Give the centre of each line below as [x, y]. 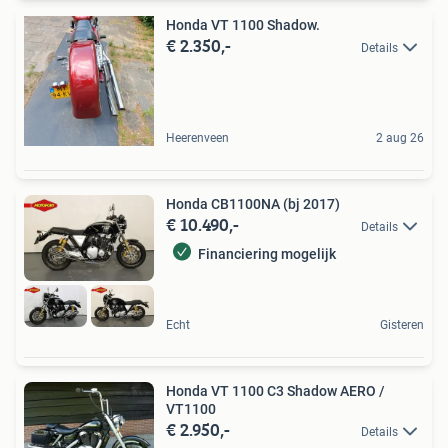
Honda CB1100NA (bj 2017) [253, 203]
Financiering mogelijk [267, 253]
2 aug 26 [400, 137]
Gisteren [402, 324]
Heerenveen [197, 137]
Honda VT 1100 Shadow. [243, 24]
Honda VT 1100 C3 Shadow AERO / [275, 390]
